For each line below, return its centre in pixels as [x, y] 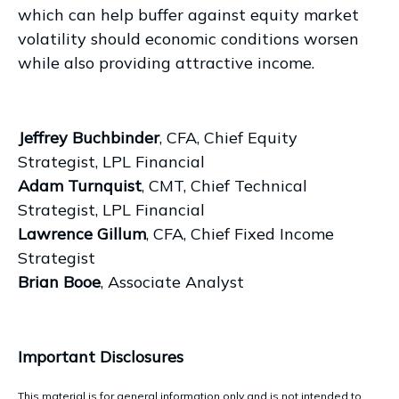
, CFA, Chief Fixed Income [240, 233]
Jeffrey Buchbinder [89, 137]
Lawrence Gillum [82, 233]
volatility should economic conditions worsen [188, 38]
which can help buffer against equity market [188, 14]
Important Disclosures [101, 356]
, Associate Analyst [172, 281]
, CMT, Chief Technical [224, 185]
